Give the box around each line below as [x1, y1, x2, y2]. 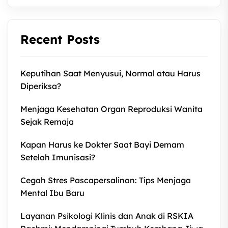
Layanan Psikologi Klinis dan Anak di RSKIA [20, 211, 193, 221]
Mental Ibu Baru [20, 188, 84, 198]
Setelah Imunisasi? [20, 152, 95, 162]
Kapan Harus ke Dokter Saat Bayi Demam [20, 139, 184, 150]
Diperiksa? [20, 81, 61, 91]
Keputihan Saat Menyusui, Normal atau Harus [20, 68, 201, 78]
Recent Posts [20, 32, 100, 47]
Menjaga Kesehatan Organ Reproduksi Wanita [20, 104, 203, 114]
